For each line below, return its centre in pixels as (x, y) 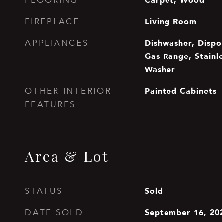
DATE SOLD (54, 212)
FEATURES (50, 104)
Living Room (170, 21)
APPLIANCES (57, 43)
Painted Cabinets (180, 91)
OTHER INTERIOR (68, 91)
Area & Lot (67, 156)
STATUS (44, 191)
